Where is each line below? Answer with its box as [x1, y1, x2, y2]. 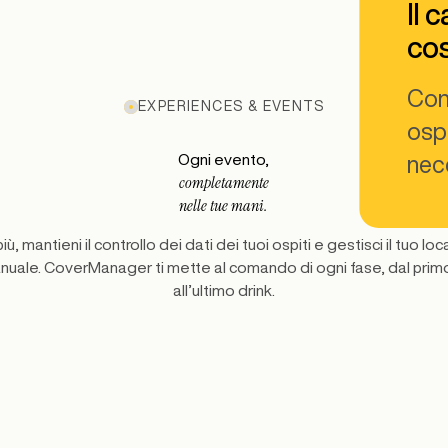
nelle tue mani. [179, 194, 269, 216]
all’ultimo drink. [172, 281, 275, 298]
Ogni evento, [178, 150, 270, 167]
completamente [178, 171, 269, 193]
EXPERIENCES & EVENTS [138, 99, 325, 114]
